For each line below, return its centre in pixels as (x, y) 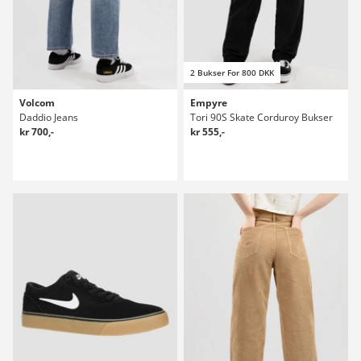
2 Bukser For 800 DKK (232, 72)
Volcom (37, 102)
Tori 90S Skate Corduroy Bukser (261, 117)
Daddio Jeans (49, 117)
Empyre (209, 102)
